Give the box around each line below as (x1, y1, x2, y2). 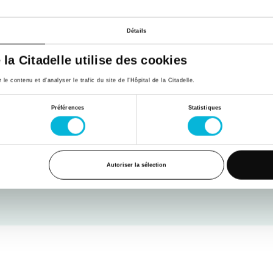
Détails (127, 27, 146, 34)
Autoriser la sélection (106, 161, 166, 168)
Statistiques (188, 104, 222, 111)
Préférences (51, 104, 85, 111)
